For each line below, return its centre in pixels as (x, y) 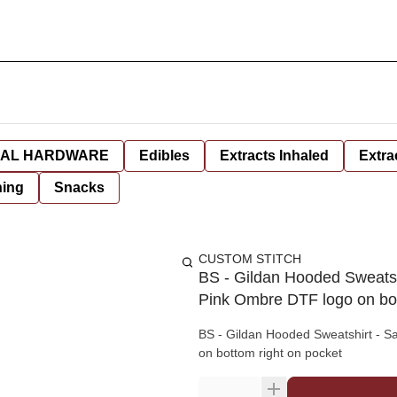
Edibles (164, 156)
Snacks (79, 187)
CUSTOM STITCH (250, 259)
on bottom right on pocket (270, 353)
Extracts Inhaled (274, 156)
